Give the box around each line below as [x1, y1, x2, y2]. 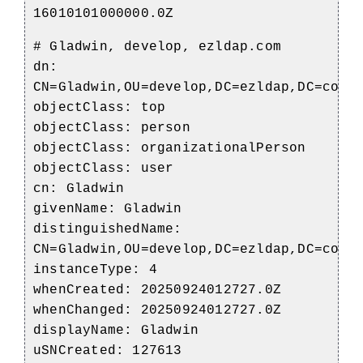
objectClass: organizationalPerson [33, 140, 306, 156]
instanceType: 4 [33, 262, 157, 277]
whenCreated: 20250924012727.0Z [33, 282, 281, 297]
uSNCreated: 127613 [33, 343, 182, 358]
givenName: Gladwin [33, 201, 182, 216]
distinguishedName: [33, 221, 182, 237]
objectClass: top [33, 100, 166, 115]
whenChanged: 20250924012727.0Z [33, 302, 281, 318]
